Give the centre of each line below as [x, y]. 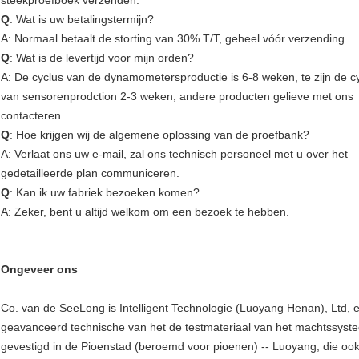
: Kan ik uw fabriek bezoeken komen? [105, 193]
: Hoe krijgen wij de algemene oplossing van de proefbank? [159, 135]
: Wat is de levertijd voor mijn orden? [102, 58]
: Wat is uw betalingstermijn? [82, 20]
